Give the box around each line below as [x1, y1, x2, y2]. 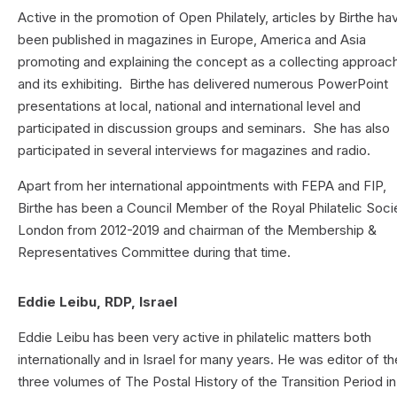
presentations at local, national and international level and [18, 97, 362, 114]
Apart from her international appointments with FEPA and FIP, [18, 176, 387, 194]
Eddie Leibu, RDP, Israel [18, 293, 178, 311]
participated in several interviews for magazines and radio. [18, 141, 371, 159]
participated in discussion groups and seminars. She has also [18, 119, 391, 136]
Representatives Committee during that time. [18, 243, 292, 261]
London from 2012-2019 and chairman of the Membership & [18, 221, 378, 238]
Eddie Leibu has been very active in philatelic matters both [18, 329, 372, 346]
